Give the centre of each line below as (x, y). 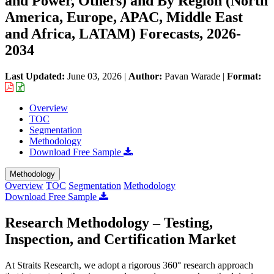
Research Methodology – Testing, (109, 222)
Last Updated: (36, 76)
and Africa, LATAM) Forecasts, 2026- (123, 33)
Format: (244, 76)
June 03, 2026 (94, 76)
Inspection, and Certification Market (120, 239)
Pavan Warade (192, 76)
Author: (146, 76)
